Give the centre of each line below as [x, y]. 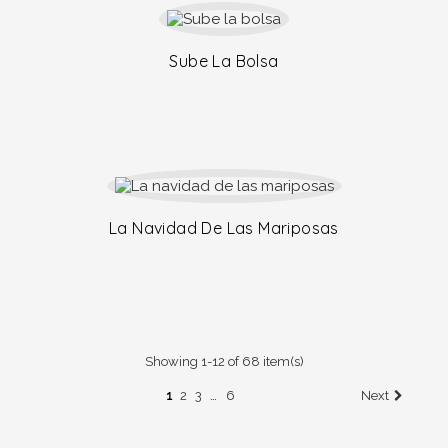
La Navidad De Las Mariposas [224, 228]
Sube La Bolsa [224, 61]
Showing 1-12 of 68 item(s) [224, 361]
